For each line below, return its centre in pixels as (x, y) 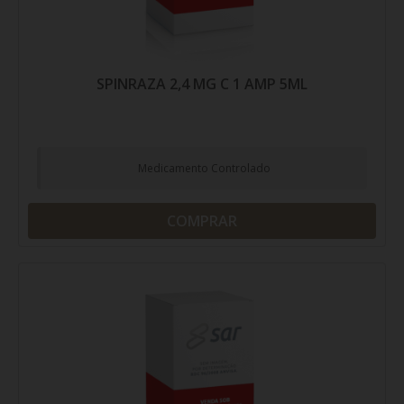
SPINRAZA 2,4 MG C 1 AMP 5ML (202, 84)
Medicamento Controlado (204, 168)
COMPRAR (202, 221)
